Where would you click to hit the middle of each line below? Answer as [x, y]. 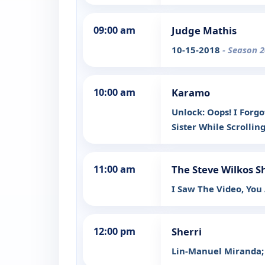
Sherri [187, 232]
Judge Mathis [204, 31]
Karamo [191, 93]
